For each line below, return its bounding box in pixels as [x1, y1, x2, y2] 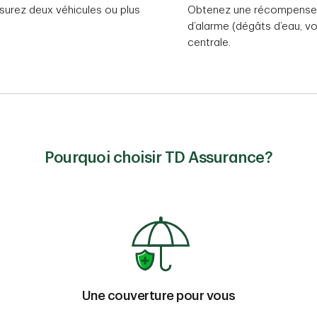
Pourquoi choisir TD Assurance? [45, 150, 272, 166]
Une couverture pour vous [81, 289, 236, 303]
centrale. [187, 38, 231, 49]
